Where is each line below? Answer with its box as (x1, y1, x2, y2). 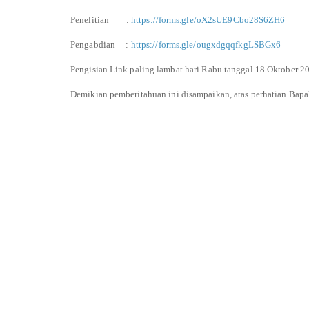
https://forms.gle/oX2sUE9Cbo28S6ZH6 (131, 14, 286, 25)
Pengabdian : (70, 39, 131, 50)
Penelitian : (70, 14, 131, 25)
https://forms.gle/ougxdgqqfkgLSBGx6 (130, 39, 281, 50)
